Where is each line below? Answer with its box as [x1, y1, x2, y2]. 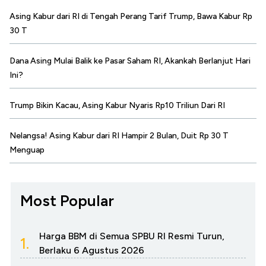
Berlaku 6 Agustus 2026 [39, 245, 144, 256]
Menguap [9, 145, 45, 156]
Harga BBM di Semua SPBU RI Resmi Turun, [39, 230, 224, 242]
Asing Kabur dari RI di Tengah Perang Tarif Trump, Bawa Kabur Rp [9, 11, 252, 22]
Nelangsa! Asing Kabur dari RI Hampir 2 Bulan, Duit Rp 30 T [9, 131, 229, 141]
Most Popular [20, 191, 114, 211]
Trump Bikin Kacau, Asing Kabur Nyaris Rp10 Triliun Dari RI [9, 100, 225, 111]
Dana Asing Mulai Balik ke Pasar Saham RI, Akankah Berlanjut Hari [9, 56, 251, 66]
